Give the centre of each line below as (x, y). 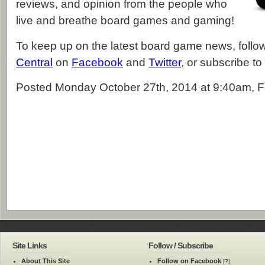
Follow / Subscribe (181, 246)
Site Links (30, 246)
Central (34, 63)
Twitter (165, 63)
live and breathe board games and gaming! (125, 21)
